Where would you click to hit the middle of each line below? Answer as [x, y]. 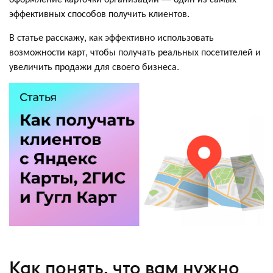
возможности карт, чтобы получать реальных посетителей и [135, 51]
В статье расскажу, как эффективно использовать [112, 37]
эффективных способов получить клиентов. [101, 13]
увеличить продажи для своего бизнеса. [94, 66]
